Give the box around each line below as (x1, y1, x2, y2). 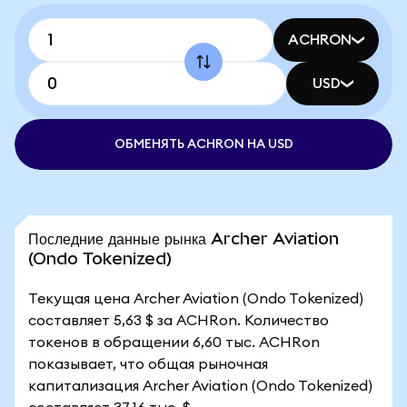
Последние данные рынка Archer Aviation (28, 229, 339, 248)
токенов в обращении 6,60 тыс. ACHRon (28, 335, 320, 350)
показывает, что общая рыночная (28, 357, 268, 372)
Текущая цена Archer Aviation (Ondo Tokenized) (28, 292, 363, 306)
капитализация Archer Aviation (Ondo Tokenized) (28, 379, 372, 393)
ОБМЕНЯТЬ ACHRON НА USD (114, 138, 293, 151)
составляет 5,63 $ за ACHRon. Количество (28, 313, 329, 328)
